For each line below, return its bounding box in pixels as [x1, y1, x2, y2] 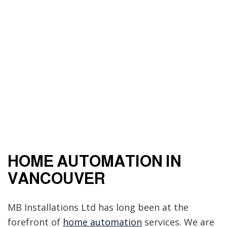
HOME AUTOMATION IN [8, 152, 181, 170]
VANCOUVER [8, 169, 105, 187]
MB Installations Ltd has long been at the [8, 201, 188, 213]
